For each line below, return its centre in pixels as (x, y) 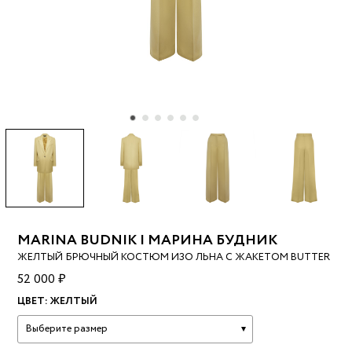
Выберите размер (67, 329)
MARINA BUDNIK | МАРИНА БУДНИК (148, 241)
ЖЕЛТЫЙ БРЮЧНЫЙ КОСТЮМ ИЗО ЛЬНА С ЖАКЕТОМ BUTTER (174, 258)
